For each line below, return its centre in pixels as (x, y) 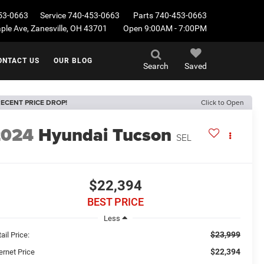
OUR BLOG (73, 60)
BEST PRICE (115, 202)
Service (53, 16)
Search (156, 66)
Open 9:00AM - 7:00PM (165, 28)
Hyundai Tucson (105, 135)
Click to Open (222, 102)
